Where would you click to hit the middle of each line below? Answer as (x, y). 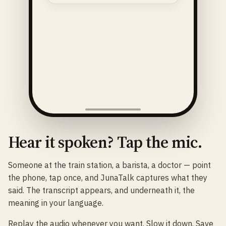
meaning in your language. (56, 203)
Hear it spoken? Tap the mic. (105, 142)
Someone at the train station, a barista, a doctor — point (109, 165)
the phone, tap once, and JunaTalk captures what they (108, 178)
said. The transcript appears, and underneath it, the (101, 190)
